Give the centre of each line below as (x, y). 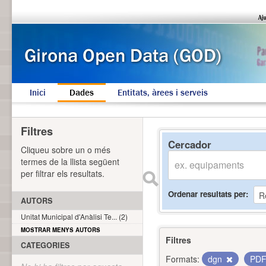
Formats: (183, 259)
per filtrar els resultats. (63, 173)
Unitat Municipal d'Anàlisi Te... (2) (74, 216)
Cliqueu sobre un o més (66, 150)
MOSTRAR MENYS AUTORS (61, 230)
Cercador (190, 144)
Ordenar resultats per (207, 194)
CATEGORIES (45, 245)
